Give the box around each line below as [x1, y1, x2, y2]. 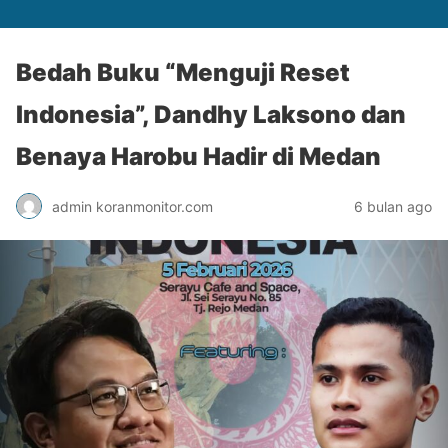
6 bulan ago [354, 197, 432, 215]
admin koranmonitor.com [52, 197, 213, 215]
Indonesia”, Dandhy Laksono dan [16, 100, 406, 129]
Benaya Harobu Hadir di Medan [16, 142, 381, 171]
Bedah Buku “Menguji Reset [16, 58, 350, 87]
